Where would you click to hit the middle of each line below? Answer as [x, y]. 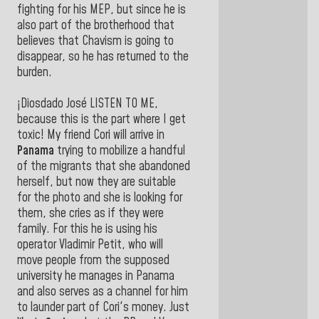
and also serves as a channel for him [103, 292]
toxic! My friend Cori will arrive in [91, 135]
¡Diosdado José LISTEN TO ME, [88, 104]
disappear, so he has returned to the [103, 57]
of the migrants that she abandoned [104, 166]
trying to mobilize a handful [120, 151]
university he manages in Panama [96, 276]
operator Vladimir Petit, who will [90, 245]
